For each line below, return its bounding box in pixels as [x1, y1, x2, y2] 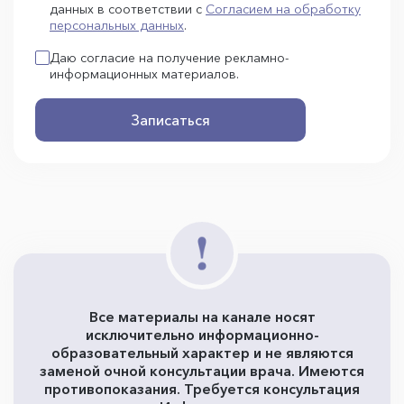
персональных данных [50, 16, 184, 33]
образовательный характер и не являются [50, 343, 353, 362]
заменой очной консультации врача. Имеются [40, 361, 364, 380]
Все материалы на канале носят [88, 307, 316, 326]
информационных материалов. [50, 65, 239, 82]
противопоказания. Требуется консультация [44, 379, 360, 398]
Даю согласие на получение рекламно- [50, 49, 289, 66]
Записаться [131, 110, 210, 129]
